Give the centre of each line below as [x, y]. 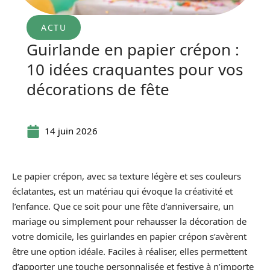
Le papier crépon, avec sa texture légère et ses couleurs [127, 176]
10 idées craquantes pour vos [135, 69]
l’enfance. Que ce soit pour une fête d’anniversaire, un [123, 206]
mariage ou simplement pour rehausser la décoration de [129, 221]
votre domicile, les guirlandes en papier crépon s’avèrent [129, 236]
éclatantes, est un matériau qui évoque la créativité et [122, 191]
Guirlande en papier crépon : [133, 49]
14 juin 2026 [71, 131]
